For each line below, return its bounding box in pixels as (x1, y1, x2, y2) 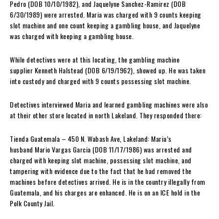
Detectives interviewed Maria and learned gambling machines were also (10, 99, 208, 110)
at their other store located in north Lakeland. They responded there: (10, 110, 202, 121)
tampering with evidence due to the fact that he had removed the (10, 166, 192, 176)
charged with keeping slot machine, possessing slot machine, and (10, 155, 192, 166)
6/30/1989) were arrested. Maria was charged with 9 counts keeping (10, 9, 201, 20)
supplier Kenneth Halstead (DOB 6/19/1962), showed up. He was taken (10, 65, 205, 76)
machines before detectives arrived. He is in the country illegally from (10, 176, 205, 187)
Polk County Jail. (10, 198, 56, 209)
